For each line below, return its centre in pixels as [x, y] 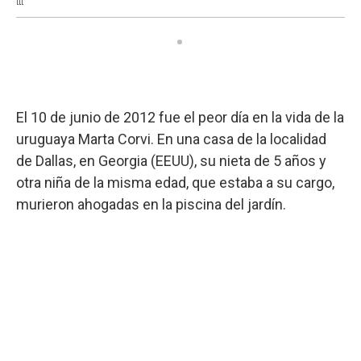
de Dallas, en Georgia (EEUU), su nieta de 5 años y [171, 160]
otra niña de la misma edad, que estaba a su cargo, [175, 182]
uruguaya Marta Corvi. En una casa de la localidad [171, 139]
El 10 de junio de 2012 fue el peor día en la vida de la [180, 117]
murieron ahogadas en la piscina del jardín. [151, 204]
